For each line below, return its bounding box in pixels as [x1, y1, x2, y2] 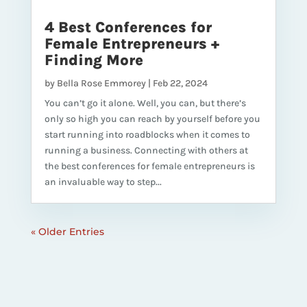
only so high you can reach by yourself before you [44, 112, 260, 125]
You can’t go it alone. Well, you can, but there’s [44, 97, 246, 109]
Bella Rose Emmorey [56, 77, 146, 89]
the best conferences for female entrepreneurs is [44, 160, 255, 172]
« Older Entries [30, 225, 104, 238]
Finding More [44, 51, 143, 69]
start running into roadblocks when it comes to [44, 128, 250, 140]
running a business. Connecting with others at [44, 144, 248, 156]
